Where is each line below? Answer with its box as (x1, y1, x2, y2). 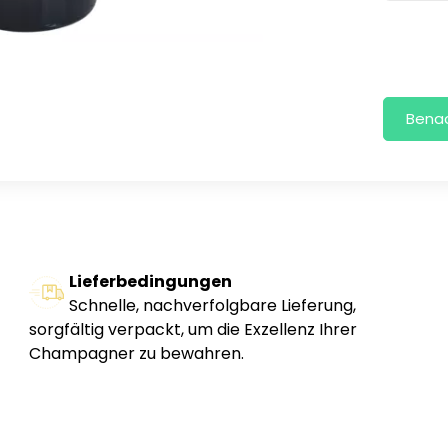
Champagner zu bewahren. (29, 342, 244, 366)
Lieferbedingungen (69, 270, 232, 294)
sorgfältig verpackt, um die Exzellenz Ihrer (29, 318, 357, 342)
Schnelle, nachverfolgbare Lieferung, (69, 294, 356, 318)
